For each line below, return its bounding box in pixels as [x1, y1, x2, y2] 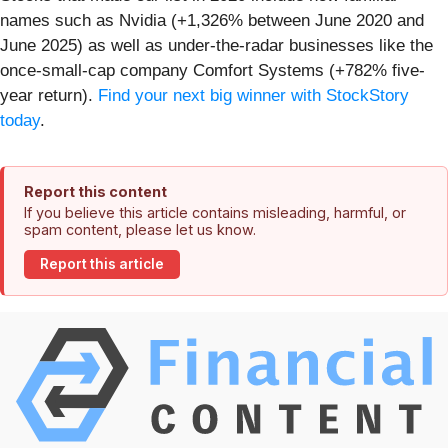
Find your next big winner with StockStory [98, 85, 409, 105]
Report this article [40, 256, 164, 273]
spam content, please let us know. [24, 220, 256, 238]
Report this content [24, 182, 167, 200]
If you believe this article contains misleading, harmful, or [24, 203, 406, 221]
